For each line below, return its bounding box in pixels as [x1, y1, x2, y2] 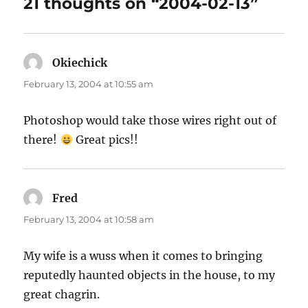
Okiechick [52, 56, 108, 70]
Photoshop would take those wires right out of [23, 113, 277, 128]
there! [23, 133, 60, 147]
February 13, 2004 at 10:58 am [23, 214, 155, 225]
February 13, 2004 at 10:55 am [23, 78, 154, 90]
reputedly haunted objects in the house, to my [23, 268, 276, 283]
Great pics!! [72, 133, 138, 147]
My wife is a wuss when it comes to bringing [23, 249, 263, 263]
